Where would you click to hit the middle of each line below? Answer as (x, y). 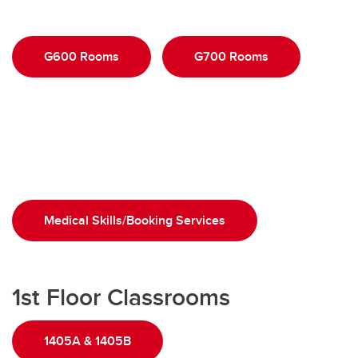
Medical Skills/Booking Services (135, 220)
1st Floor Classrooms (121, 297)
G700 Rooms (231, 56)
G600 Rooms (82, 56)
